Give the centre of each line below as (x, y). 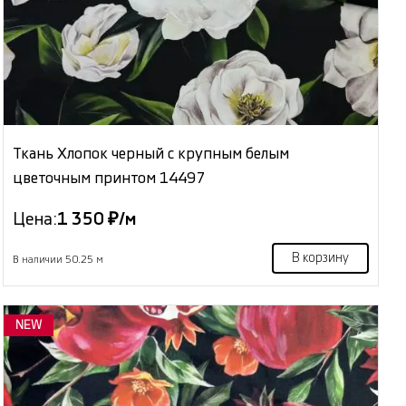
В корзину (320, 258)
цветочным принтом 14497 (109, 178)
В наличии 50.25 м (58, 259)
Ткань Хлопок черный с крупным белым (151, 153)
